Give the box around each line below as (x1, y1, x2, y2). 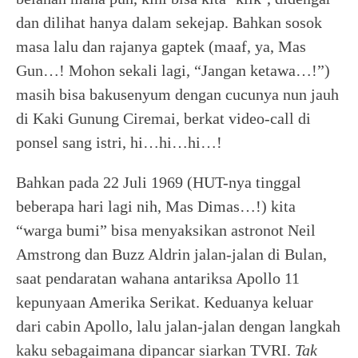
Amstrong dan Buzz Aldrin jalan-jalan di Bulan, (16, 245, 327, 263)
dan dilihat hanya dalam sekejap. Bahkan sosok (16, 14, 322, 31)
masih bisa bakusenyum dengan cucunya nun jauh (16, 86, 339, 103)
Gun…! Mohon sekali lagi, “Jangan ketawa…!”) (16, 62, 330, 79)
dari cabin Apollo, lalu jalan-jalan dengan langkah (16, 317, 340, 335)
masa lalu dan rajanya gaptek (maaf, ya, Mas (16, 38, 306, 55)
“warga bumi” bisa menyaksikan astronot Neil (16, 221, 316, 239)
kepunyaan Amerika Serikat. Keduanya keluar (16, 293, 313, 311)
